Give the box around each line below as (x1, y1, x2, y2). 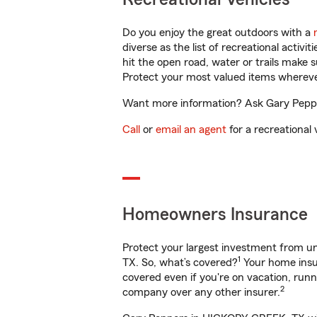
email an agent (156, 124, 226, 135)
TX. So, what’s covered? (122, 257, 238, 268)
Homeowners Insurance (122, 206, 308, 224)
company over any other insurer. (122, 287, 280, 298)
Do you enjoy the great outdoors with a (122, 27, 313, 38)
